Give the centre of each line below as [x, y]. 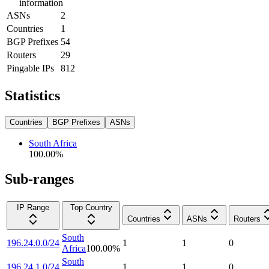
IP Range [33, 208]
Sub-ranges [39, 179]
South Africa [53, 143]
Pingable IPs [30, 68]
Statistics [32, 95]
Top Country [91, 208]
